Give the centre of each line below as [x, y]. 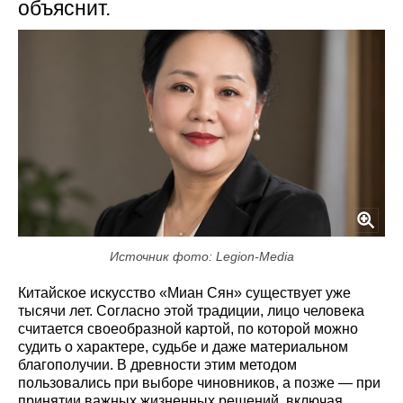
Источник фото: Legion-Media [201, 256]
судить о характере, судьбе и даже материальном [183, 346]
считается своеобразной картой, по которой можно [188, 328]
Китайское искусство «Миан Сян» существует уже [184, 292]
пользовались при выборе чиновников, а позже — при [199, 382]
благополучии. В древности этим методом [157, 364]
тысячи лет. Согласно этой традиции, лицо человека [191, 310]
